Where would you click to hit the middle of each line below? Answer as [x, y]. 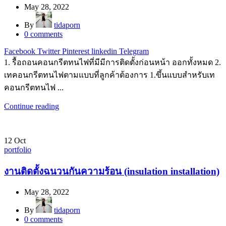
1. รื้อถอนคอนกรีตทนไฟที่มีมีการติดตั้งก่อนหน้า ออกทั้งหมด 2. [112, 62]
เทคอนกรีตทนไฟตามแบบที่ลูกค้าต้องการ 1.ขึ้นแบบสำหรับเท [109, 75]
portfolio [18, 149]
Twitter [49, 51]
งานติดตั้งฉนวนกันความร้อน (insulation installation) [112, 171]
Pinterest [76, 51]
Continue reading [32, 106]
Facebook [20, 51]
